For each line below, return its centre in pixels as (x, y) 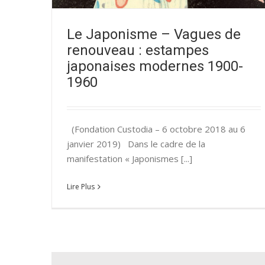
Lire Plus (81, 186)
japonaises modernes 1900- (155, 67)
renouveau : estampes (138, 51)
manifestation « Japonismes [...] (130, 158)
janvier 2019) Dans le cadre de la (136, 143)
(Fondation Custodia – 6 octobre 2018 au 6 (156, 129)
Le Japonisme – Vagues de (154, 35)
